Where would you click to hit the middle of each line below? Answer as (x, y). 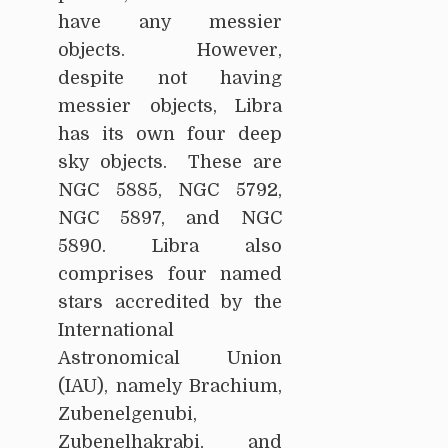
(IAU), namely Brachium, (170, 386)
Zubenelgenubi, (127, 414)
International (116, 330)
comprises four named (170, 274)
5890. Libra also (170, 246)
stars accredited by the (170, 302)
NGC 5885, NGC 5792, (170, 190)
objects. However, (170, 50)
